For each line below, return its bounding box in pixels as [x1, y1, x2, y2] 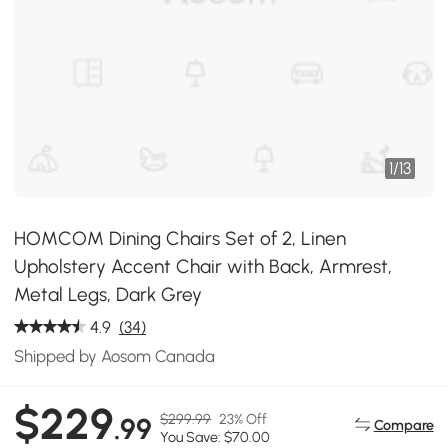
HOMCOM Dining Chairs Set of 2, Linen [14, 227, 347, 250]
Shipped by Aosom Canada [14, 346, 216, 366]
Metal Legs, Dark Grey [14, 283, 203, 306]
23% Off [219, 410, 268, 429]
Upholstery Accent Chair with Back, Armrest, [14, 255, 393, 278]
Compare [373, 415, 434, 434]
